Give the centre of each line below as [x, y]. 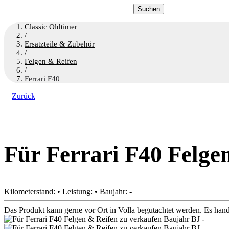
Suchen [48, 7]
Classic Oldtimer [51, 27]
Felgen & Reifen [51, 61]
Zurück [24, 96]
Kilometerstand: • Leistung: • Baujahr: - [68, 191]
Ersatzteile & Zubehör [60, 44]
